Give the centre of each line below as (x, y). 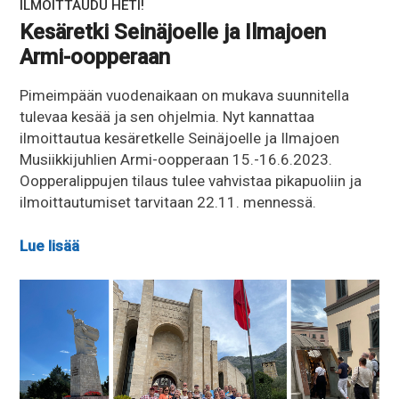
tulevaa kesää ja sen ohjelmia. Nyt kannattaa (167, 116)
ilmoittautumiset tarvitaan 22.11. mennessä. (168, 202)
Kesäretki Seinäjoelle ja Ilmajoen (173, 32)
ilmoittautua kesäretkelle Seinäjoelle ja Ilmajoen (180, 138)
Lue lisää (50, 246)
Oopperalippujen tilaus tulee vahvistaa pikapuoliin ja (191, 180)
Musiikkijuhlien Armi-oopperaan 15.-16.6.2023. (176, 159)
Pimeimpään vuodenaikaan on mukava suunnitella (185, 95)
